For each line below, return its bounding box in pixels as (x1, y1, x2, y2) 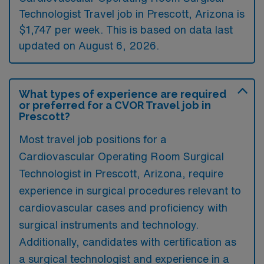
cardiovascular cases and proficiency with (19, 202, 227, 213)
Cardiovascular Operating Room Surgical (19, 150, 224, 161)
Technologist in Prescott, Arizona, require (19, 167, 223, 179)
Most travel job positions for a (19, 133, 167, 144)
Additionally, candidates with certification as (19, 236, 236, 247)
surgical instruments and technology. (19, 219, 199, 230)
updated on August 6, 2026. (19, 39, 159, 51)
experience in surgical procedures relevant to (19, 184, 241, 196)
